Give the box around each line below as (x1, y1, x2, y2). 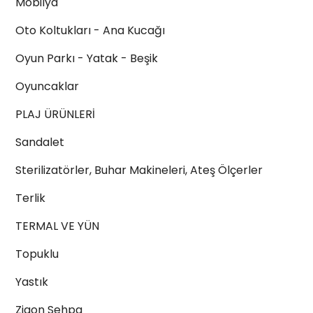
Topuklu (15, 246, 59, 262)
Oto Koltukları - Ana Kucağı (15, 22, 165, 38)
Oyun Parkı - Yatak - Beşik (15, 50, 158, 66)
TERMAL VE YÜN (15, 218, 99, 234)
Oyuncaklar (15, 78, 79, 94)
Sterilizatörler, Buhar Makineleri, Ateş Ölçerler (15, 162, 263, 178)
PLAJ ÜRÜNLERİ (15, 106, 95, 122)
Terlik (15, 190, 45, 206)
